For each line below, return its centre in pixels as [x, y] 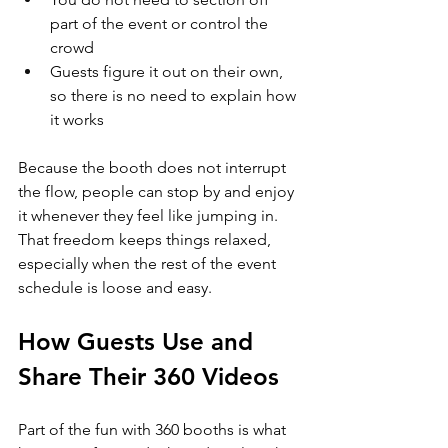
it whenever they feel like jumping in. [150, 215]
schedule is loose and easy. [115, 287]
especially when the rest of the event [149, 263]
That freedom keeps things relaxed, [146, 239]
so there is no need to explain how [175, 95]
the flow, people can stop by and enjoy [158, 191]
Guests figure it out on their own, [168, 71]
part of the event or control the [161, 23]
